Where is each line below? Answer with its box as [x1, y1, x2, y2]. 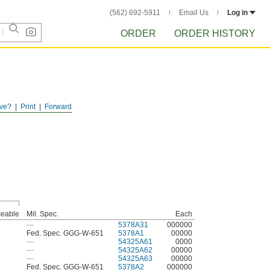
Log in [227, 8, 248, 17]
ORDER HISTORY [174, 28, 256, 39]
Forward [45, 102, 72, 111]
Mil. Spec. [27, 210, 58, 218]
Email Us [179, 8, 209, 17]
